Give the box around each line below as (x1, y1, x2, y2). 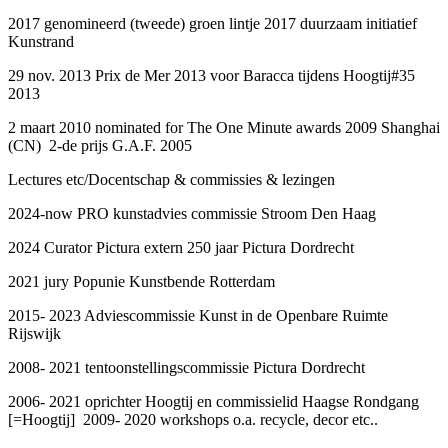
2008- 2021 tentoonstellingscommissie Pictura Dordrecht (8, 358, 369, 376)
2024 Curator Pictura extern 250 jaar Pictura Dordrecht (8, 238, 354, 256)
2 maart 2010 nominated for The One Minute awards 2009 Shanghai (8, 118, 440, 136)
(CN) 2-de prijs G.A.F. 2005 (8, 136, 196, 154)
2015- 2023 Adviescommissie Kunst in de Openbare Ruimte (8, 306, 388, 324)
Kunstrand (8, 32, 74, 50)
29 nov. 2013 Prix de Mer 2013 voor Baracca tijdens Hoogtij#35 (8, 66, 415, 84)
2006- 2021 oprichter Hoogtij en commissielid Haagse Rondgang (8, 392, 419, 410)
